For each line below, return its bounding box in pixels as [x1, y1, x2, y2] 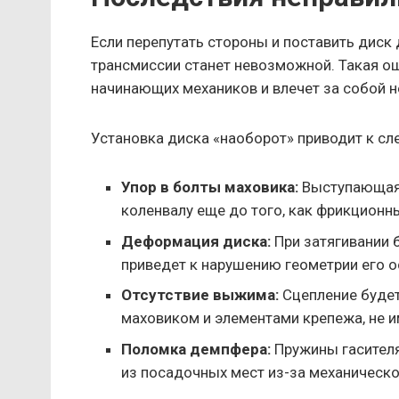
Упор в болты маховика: [121, 178, 299, 197]
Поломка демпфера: [121, 339, 272, 358]
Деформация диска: [121, 232, 272, 250]
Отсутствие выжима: [121, 286, 280, 305]
